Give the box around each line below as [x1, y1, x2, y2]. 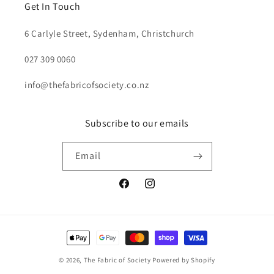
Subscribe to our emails [85, 117, 189, 130]
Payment [63, 226, 99, 238]
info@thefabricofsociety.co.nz [24, 79, 149, 91]
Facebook [117, 184, 156, 196]
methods [63, 243, 99, 254]
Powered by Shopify [152, 256, 215, 264]
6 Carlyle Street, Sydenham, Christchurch [24, 28, 194, 39]
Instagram [143, 184, 184, 196]
